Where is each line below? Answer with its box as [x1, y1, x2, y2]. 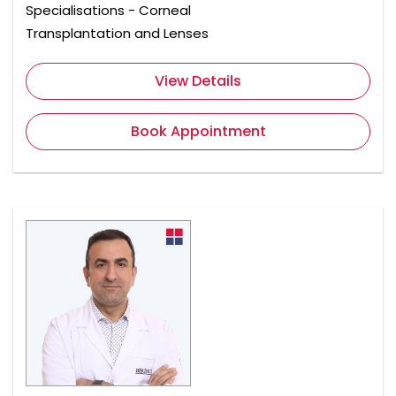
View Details [155, 71, 241, 92]
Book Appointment [130, 121, 266, 142]
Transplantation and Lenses [26, 24, 209, 43]
